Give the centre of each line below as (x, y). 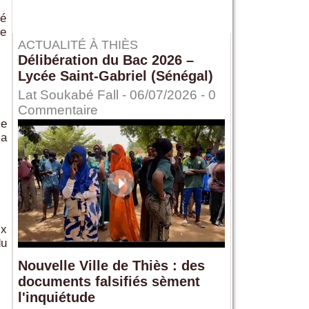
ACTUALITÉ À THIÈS (78, 45)
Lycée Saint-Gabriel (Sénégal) (115, 76)
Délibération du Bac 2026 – (106, 60)
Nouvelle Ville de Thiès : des (111, 266)
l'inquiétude (56, 298)
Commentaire (58, 110)
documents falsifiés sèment (109, 282)
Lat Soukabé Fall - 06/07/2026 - (113, 95)
